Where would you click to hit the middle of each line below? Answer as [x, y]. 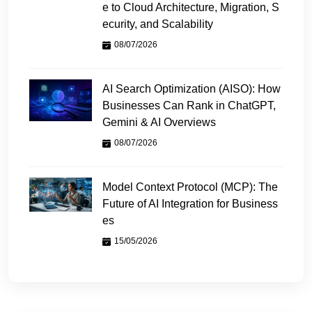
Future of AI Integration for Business [190, 203]
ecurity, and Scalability [158, 24]
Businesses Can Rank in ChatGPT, [189, 105]
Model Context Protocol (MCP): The [190, 187]
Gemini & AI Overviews [159, 122]
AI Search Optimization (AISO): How [192, 88]
